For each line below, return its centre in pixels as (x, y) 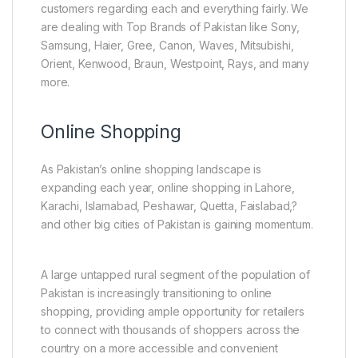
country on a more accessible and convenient (159, 348)
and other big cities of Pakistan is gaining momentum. (177, 224)
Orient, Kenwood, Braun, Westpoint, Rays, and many (175, 63)
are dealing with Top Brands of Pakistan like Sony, (170, 26)
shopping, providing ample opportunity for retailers (173, 311)
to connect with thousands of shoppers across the (171, 329)
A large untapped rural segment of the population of (175, 274)
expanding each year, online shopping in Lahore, (168, 187)
